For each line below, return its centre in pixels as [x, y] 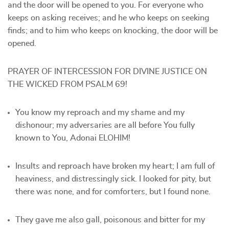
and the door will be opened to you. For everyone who [106, 5]
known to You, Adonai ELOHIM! [73, 138]
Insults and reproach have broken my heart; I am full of [115, 166]
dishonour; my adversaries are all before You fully [105, 125]
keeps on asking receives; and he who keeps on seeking [109, 18]
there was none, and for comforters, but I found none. [113, 192]
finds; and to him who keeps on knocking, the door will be [113, 31]
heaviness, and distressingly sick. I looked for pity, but [113, 179]
